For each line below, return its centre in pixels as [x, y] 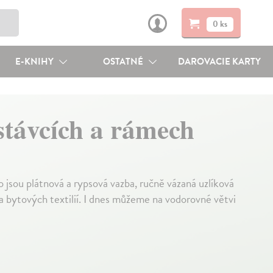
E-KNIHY [35, 62]
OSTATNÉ [124, 62]
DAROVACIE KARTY [220, 62]
